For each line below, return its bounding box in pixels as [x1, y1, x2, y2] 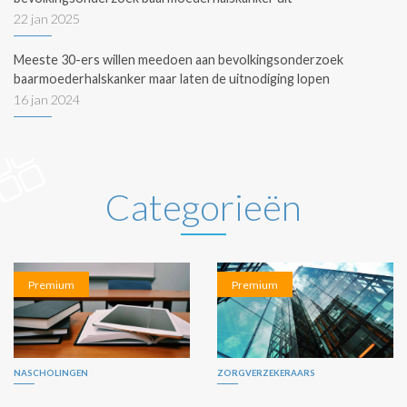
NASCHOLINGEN [14, 368, 88, 378]
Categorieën [105, 185, 302, 229]
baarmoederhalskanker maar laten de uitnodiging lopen [14, 71, 330, 86]
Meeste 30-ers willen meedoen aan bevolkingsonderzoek [14, 52, 343, 67]
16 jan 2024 [14, 92, 80, 107]
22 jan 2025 [14, 11, 80, 26]
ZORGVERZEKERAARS [217, 368, 315, 378]
